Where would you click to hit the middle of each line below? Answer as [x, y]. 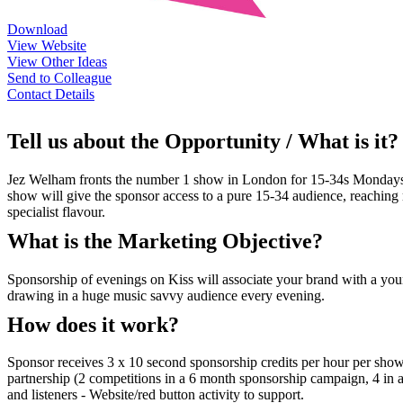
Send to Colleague [59, 77]
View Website [47, 45]
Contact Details [51, 94]
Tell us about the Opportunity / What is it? [203, 141]
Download [37, 29]
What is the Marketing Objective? [165, 241]
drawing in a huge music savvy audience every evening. [166, 295]
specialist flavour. [56, 211]
